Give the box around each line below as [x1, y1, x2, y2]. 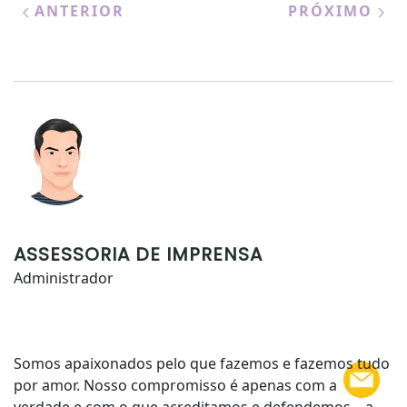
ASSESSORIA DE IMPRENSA [14, 242, 263, 267]
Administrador [14, 268, 114, 288]
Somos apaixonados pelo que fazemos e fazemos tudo [14, 353, 390, 373]
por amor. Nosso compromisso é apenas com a [14, 375, 337, 395]
